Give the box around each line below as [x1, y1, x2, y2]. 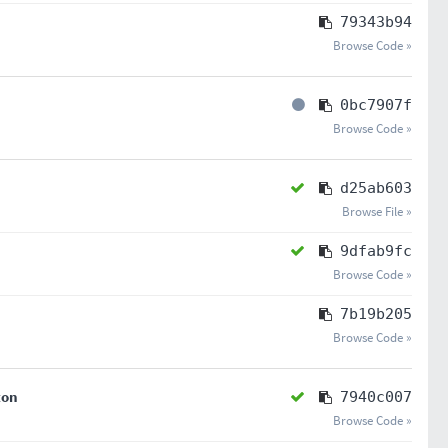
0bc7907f [339, 96, 412, 114]
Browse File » [341, 203, 412, 220]
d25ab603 [339, 179, 412, 197]
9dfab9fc [339, 242, 412, 260]
